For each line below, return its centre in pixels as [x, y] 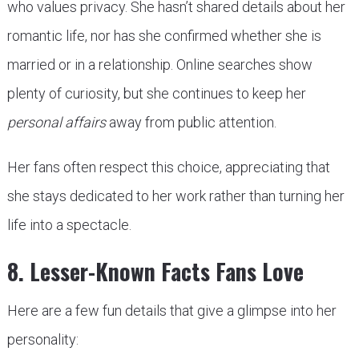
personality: [42, 340]
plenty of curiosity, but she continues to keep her [156, 94]
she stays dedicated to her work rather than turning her [175, 196]
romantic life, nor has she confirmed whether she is [164, 36]
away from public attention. [191, 123]
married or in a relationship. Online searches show [159, 65]
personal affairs [56, 123]
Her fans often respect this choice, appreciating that [168, 167]
